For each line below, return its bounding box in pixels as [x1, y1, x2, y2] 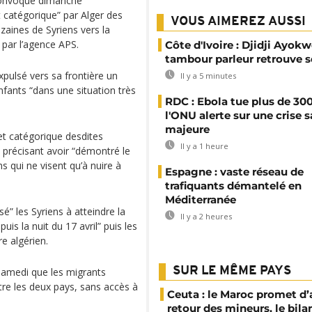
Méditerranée [165, 193, 236, 206]
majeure [165, 123, 210, 136]
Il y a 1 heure [178, 141, 228, 151]
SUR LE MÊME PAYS [173, 265, 291, 278]
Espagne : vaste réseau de [165, 165, 304, 178]
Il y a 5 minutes [178, 70, 236, 81]
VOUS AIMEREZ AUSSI [171, 15, 306, 29]
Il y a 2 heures [178, 211, 232, 221]
